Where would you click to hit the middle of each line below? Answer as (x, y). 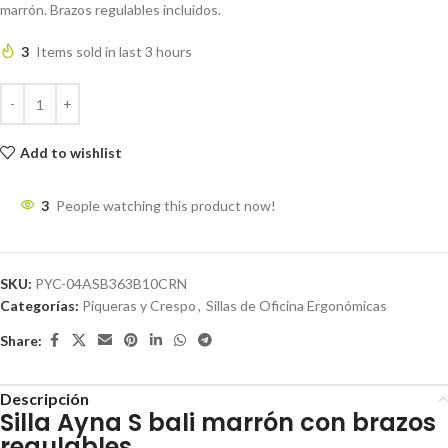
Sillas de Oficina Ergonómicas (296, 305)
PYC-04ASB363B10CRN (111, 283)
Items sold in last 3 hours (114, 51)
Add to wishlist (70, 152)
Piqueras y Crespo (139, 305)
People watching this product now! (166, 205)
